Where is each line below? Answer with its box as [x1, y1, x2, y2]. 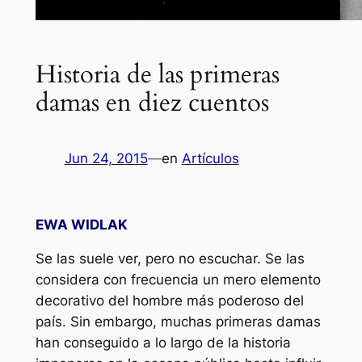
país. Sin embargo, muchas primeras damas [35, 314, 321, 330]
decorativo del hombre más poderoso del [35, 293, 304, 309]
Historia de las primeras [35, 57, 280, 92]
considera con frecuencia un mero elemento [35, 271, 321, 288]
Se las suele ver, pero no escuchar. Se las [35, 250, 305, 267]
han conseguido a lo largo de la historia [35, 335, 291, 351]
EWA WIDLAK [35, 216, 128, 233]
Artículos [181, 149, 239, 166]
